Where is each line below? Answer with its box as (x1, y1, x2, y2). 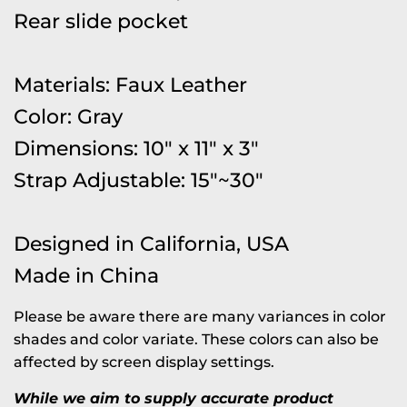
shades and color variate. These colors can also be (14, 330, 379, 348)
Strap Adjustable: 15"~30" (14, 166, 263, 193)
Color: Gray (14, 103, 123, 129)
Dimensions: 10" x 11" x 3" (14, 134, 259, 161)
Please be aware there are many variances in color (14, 307, 386, 325)
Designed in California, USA (14, 230, 289, 256)
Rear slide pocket (14, 7, 188, 34)
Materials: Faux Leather (14, 71, 247, 97)
